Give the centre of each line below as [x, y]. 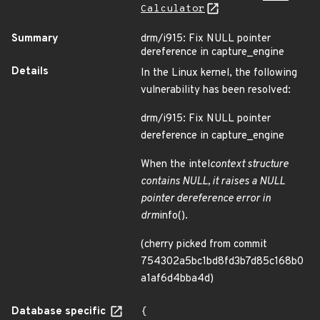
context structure [249, 165]
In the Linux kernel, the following [219, 73]
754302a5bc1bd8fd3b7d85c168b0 [222, 262]
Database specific [60, 312]
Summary [35, 39]
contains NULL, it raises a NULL [213, 182]
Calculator [173, 9]
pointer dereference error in [206, 199]
